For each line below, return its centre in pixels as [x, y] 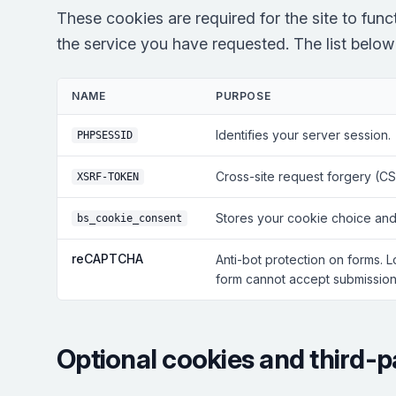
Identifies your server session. [303, 135]
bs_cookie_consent [129, 218]
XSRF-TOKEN [108, 177]
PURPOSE [244, 96]
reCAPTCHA [107, 259]
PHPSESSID [105, 135]
